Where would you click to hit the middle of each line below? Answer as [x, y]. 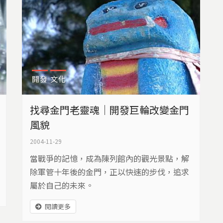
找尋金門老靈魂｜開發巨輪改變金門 [110, 110]
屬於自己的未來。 [62, 185]
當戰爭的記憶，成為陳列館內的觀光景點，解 [110, 159]
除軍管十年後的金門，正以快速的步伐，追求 [110, 172]
